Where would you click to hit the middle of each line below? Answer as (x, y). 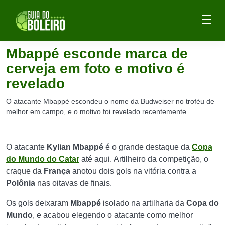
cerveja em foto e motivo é (95, 69)
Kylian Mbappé (75, 147)
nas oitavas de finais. (76, 183)
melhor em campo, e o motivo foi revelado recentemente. (97, 111)
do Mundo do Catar (43, 159)
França (58, 171)
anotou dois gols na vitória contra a (134, 171)
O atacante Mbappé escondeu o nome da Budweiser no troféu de (110, 101)
